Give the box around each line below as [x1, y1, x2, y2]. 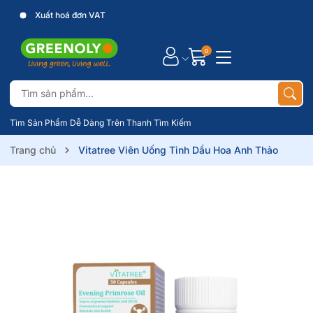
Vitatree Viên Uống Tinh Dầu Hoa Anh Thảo [78, 144, 278, 156]
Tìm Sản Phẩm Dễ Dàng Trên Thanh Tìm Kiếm [10, 117, 191, 128]
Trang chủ [10, 144, 56, 156]
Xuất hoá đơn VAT [33, 10, 105, 20]
